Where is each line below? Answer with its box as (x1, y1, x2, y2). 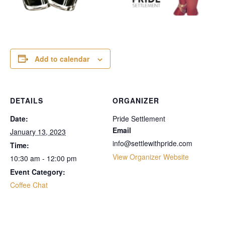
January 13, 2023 (10, 126, 66, 137)
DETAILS (10, 95, 43, 105)
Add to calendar (35, 53, 89, 64)
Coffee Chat (10, 179, 48, 190)
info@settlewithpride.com (113, 138, 192, 148)
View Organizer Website (113, 151, 189, 162)
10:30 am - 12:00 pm (10, 153, 77, 163)
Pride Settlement (113, 113, 165, 124)
